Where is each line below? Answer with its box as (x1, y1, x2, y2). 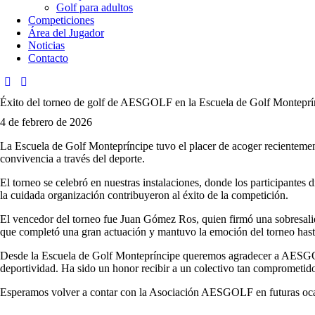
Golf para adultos (56, 1, 133, 13)
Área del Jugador (28, 27, 104, 39)
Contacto (28, 52, 68, 64)
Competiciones (28, 14, 94, 26)
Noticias (28, 39, 65, 51)
